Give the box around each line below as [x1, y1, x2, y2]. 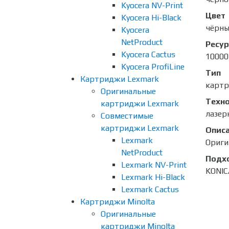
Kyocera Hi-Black [121, 13, 181, 22]
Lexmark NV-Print [121, 160, 187, 170]
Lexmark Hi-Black [121, 172, 185, 182]
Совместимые [101, 111, 153, 121]
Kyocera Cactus [121, 50, 175, 59]
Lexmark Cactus [121, 185, 179, 194]
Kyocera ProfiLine [121, 62, 185, 72]
